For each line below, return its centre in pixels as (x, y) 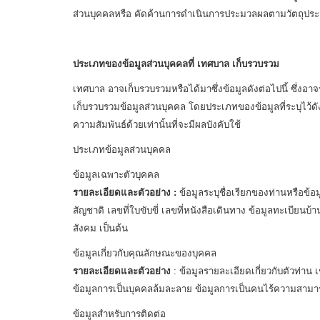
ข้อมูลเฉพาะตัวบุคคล (116, 175)
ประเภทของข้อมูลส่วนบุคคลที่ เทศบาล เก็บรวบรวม (176, 64)
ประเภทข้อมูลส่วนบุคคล (122, 150)
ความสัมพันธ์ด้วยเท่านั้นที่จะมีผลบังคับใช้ (157, 125)
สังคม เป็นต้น (100, 228)
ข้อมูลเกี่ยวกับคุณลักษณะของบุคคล (145, 253)
